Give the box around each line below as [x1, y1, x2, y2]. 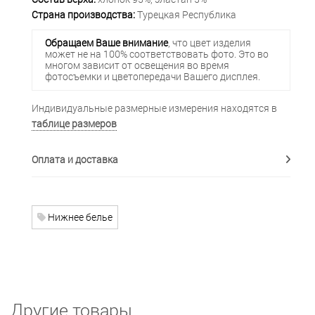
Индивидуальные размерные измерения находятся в [32, 101, 277, 115]
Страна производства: [32, 7, 135, 21]
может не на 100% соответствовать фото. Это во [44, 47, 269, 61]
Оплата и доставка [32, 152, 118, 166]
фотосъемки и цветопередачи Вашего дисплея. [44, 70, 260, 84]
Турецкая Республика [135, 7, 236, 21]
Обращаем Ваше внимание [44, 36, 168, 50]
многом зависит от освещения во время [44, 58, 229, 72]
